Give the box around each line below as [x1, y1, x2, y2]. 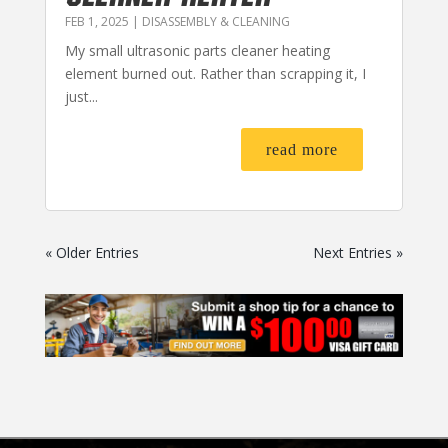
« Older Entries [44, 242, 139, 262]
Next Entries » [313, 242, 404, 262]
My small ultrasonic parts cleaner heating [64, 40, 330, 60]
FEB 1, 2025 [64, 12, 129, 30]
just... [64, 86, 98, 106]
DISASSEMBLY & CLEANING [141, 12, 290, 30]
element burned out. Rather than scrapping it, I [64, 63, 366, 83]
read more [266, 140, 339, 158]
